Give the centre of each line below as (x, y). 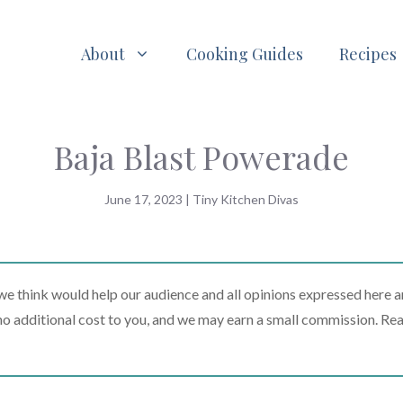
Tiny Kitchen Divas (246, 200)
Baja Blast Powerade (201, 157)
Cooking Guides (245, 54)
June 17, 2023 (143, 200)
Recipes (368, 54)
